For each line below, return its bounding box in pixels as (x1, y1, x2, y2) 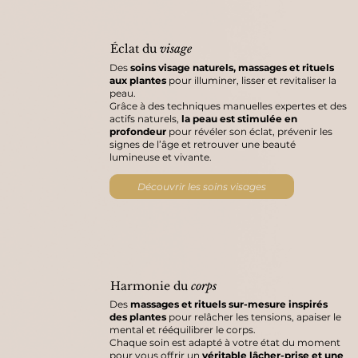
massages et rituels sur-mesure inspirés (130, 297, 328, 310)
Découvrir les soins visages (137, 180, 267, 193)
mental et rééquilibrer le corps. (109, 323, 257, 336)
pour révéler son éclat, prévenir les (169, 125, 333, 137)
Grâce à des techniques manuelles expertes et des (109, 99, 348, 112)
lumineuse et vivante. (109, 150, 213, 163)
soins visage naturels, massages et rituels (130, 61, 335, 74)
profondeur (109, 125, 169, 137)
